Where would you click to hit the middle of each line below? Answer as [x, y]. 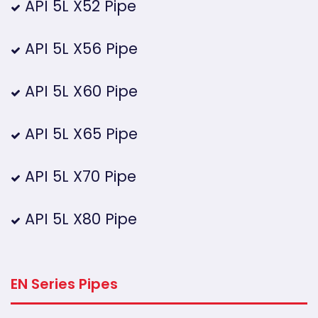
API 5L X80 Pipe [79, 219]
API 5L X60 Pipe [79, 91]
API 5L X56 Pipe [79, 48]
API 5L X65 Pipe [79, 133]
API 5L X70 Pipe [78, 176]
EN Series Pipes [64, 284]
